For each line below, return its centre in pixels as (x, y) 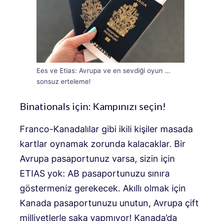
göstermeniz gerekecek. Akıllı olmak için (103, 188)
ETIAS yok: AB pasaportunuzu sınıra (95, 174)
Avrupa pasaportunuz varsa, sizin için (97, 159)
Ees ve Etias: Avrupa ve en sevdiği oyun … (103, 71)
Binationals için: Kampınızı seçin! (93, 106)
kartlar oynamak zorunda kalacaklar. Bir (103, 144)
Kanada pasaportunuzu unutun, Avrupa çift (109, 203)
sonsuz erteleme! (64, 82)
